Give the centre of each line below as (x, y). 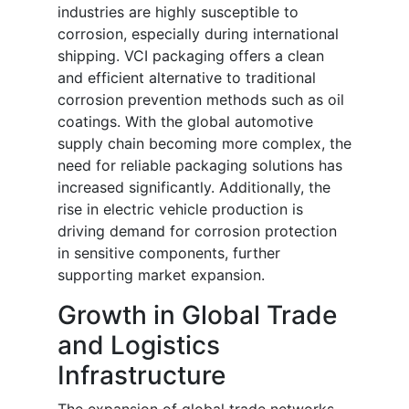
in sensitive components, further (169, 253)
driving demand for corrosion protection (197, 231)
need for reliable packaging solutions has (200, 166)
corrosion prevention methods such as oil (201, 100)
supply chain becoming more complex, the (204, 144)
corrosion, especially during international (198, 34)
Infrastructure (142, 376)
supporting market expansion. (161, 275)
